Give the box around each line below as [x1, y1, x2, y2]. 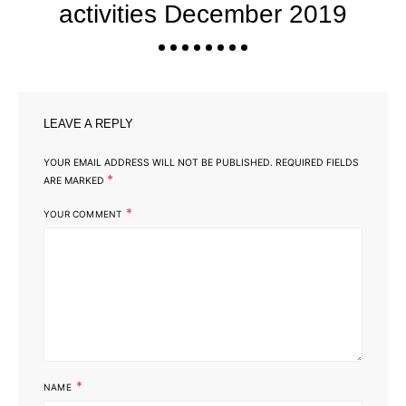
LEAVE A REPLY [43, 116, 133, 130]
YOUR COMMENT [43, 208, 122, 219]
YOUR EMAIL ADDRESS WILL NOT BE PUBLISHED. [43, 156, 273, 169]
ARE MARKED [43, 174, 107, 187]
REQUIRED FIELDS [273, 156, 359, 169]
